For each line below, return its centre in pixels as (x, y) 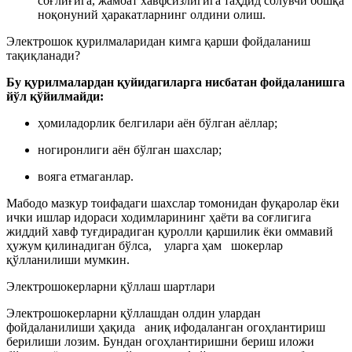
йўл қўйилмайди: (55, 96)
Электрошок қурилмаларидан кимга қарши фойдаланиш (158, 41)
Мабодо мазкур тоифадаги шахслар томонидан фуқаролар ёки (173, 203)
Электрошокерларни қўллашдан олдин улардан (134, 313)
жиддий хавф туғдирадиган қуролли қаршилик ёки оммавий (170, 231)
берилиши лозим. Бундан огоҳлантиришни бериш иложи (160, 341)
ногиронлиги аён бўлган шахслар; (130, 149)
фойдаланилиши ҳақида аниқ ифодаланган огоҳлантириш (166, 327)
